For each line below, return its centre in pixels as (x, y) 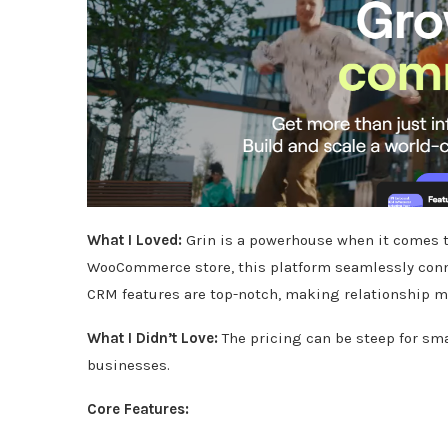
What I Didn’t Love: (152, 337)
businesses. (128, 364)
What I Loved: (134, 239)
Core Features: (138, 408)
